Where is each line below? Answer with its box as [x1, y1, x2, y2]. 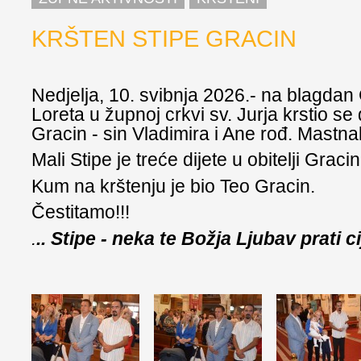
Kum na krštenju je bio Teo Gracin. [31, 175, 316, 197]
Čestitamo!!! [31, 201, 131, 223]
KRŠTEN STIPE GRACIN [31, 24, 297, 52]
